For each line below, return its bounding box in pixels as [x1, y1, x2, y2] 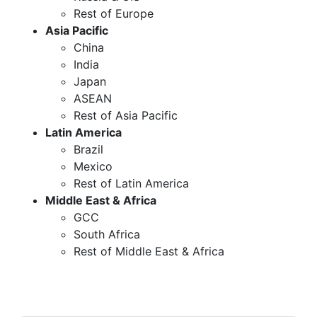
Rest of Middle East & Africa [74, 243, 224, 258]
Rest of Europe [74, 6, 154, 21]
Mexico [74, 158, 113, 173]
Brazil [74, 142, 103, 156]
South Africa [74, 226, 140, 241]
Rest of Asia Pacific [74, 108, 178, 122]
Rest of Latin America [74, 175, 189, 190]
